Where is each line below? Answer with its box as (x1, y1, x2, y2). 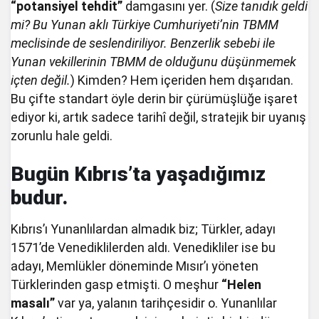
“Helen (221, 276, 262, 292)
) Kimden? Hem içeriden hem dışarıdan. (70, 72, 294, 88)
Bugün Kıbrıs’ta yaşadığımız (11, 162, 266, 186)
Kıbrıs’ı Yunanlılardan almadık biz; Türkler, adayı (11, 221, 276, 236)
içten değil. (11, 72, 71, 88)
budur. (11, 185, 68, 209)
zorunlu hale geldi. (11, 127, 113, 143)
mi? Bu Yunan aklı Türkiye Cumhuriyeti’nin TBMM (11, 16, 279, 32)
